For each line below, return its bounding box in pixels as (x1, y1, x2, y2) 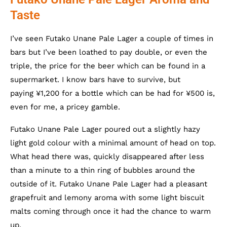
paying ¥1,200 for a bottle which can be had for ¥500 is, (10, 88, 215, 98)
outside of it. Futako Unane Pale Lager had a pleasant (10, 179, 207, 188)
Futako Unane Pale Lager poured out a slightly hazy (10, 124, 200, 134)
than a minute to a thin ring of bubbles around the (10, 165, 195, 175)
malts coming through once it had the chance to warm (10, 206, 211, 216)
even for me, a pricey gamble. (10, 102, 120, 111)
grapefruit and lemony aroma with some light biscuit (10, 193, 204, 202)
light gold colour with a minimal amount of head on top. (10, 138, 216, 147)
